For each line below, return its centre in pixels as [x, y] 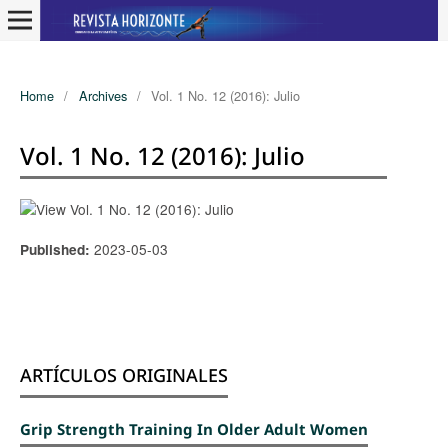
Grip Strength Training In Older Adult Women [193, 428]
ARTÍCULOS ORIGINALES [123, 374]
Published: [56, 249]
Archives [102, 95]
